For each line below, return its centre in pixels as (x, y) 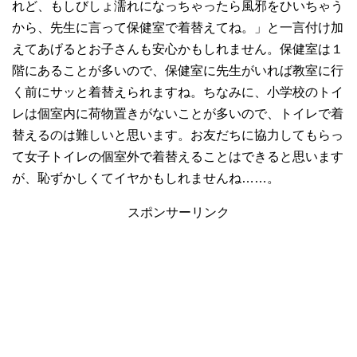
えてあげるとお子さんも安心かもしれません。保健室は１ (178, 49)
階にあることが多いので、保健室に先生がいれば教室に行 (178, 70)
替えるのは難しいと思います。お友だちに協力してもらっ (178, 135)
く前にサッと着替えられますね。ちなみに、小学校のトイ (178, 92)
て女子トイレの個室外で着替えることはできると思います (178, 156)
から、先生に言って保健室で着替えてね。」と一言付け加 (178, 27)
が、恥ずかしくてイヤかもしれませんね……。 (146, 178)
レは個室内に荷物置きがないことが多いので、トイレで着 (178, 113)
